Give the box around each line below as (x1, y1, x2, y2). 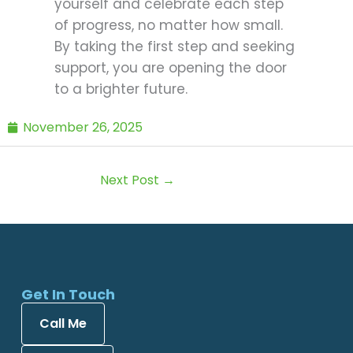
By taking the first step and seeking (54, 37, 295, 57)
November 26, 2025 (23, 118, 143, 137)
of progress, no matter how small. (54, 16, 283, 35)
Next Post (100, 171, 162, 190)
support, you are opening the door (54, 58, 287, 78)
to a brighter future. (54, 80, 188, 99)
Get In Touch (20, 284, 115, 304)
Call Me (39, 314, 87, 333)
